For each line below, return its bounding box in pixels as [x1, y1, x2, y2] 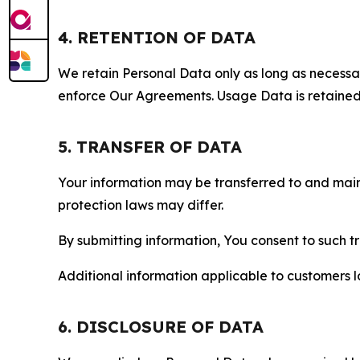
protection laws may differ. [58, 196, 223, 213]
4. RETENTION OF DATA [58, 27, 256, 47]
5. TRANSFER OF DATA [58, 136, 242, 157]
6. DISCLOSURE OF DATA [58, 316, 264, 337]
